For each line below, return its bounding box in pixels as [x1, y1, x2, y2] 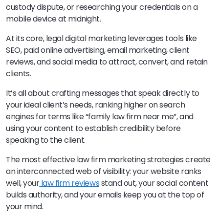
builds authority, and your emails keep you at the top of [6, 189, 204, 200]
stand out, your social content [99, 177, 209, 189]
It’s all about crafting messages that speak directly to [6, 87, 199, 99]
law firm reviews [39, 177, 100, 189]
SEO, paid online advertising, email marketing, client [6, 44, 190, 56]
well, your [6, 177, 40, 189]
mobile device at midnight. [6, 13, 101, 24]
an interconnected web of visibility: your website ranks [6, 165, 201, 177]
